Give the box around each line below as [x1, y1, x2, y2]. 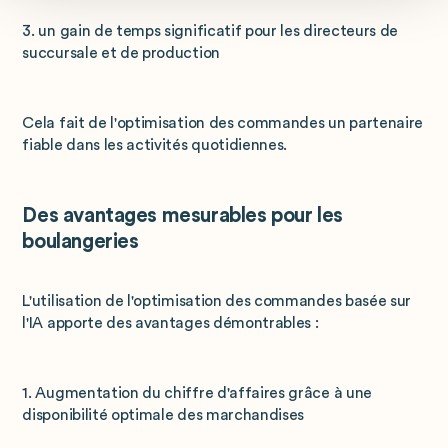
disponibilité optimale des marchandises [22, 406, 305, 423]
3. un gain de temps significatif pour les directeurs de [22, 23, 399, 40]
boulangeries [22, 230, 139, 252]
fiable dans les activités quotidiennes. [22, 136, 288, 153]
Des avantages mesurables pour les [22, 204, 343, 226]
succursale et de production [22, 45, 220, 62]
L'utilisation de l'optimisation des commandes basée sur [22, 293, 412, 310]
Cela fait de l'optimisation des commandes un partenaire [22, 114, 424, 131]
